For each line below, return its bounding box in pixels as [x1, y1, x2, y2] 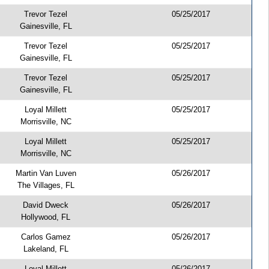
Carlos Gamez [20, 232, 71, 241]
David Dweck [23, 200, 69, 210]
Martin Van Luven [15, 168, 76, 178]
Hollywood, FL [21, 212, 71, 222]
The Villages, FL [17, 180, 74, 190]
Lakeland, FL [23, 244, 68, 253]
